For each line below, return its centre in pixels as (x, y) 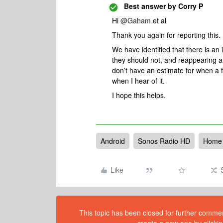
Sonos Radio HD (164, 141)
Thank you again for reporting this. (166, 35)
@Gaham (136, 20)
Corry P (190, 6)
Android (113, 141)
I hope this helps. (139, 95)
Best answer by (150, 6)
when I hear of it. (138, 81)
